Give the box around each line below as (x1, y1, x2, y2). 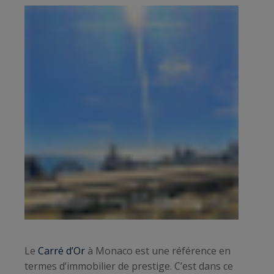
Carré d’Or (38, 244, 85, 257)
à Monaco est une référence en (85, 244, 231, 257)
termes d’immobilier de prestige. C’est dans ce (24, 259, 233, 273)
